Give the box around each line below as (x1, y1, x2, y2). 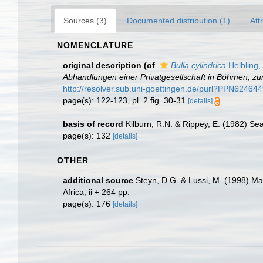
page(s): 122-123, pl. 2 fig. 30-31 (63, 96, 188, 105)
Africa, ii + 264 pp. (63, 187, 130, 197)
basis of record (63, 119, 123, 129)
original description (63, 60, 141, 70)
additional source (63, 176, 133, 185)
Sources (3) (63, 16, 107, 25)
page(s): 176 (63, 199, 113, 208)
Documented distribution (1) (127, 16, 230, 25)
